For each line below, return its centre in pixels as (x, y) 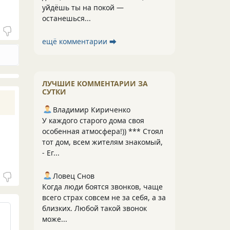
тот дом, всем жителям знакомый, (102, 142)
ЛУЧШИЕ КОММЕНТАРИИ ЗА (95, 83)
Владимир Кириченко (92, 110)
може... (55, 219)
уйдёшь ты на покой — (83, 7)
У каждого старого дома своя (93, 120)
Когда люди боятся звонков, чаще (102, 187)
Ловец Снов (74, 176)
